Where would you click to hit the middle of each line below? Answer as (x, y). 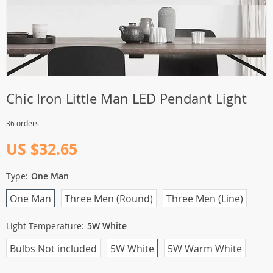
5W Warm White (205, 249)
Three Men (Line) (205, 199)
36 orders (23, 123)
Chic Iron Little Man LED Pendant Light (126, 98)
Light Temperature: (45, 226)
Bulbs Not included (53, 249)
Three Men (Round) (109, 199)
